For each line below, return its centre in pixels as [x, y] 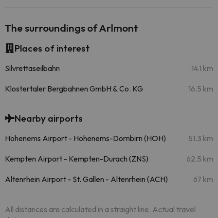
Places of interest [52, 48]
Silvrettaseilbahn [32, 68]
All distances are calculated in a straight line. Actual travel [100, 209]
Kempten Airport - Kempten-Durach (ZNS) [77, 159]
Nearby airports [49, 118]
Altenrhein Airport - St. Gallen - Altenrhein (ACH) [86, 179]
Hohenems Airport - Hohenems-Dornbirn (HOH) [85, 138]
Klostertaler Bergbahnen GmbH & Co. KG [74, 89]
